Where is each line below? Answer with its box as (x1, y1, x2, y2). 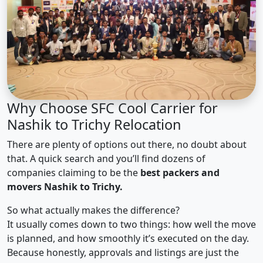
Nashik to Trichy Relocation (7, 115, 181, 134)
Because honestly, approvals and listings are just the (7, 246, 239, 259)
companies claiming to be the (7, 166, 140, 180)
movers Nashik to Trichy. (7, 180, 123, 194)
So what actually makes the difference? (7, 204, 180, 217)
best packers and (140, 166, 220, 180)
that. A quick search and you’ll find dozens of (7, 152, 205, 166)
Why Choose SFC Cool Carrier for (7, 99, 218, 118)
